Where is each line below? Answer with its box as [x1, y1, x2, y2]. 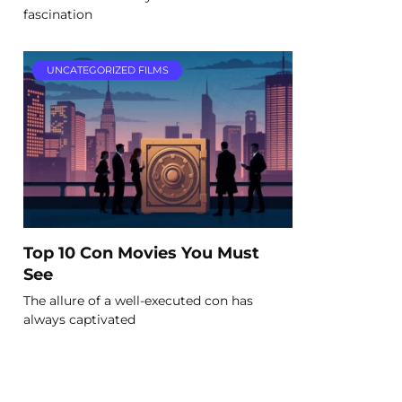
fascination [23, 5, 92, 22]
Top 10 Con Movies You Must [23, 242, 259, 262]
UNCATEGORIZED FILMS [46, 64, 169, 77]
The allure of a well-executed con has [23, 292, 253, 309]
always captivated [23, 310, 135, 328]
